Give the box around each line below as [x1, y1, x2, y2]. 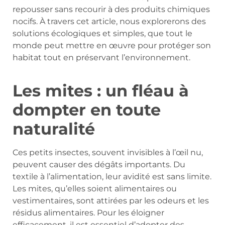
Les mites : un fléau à [13, 81, 189, 101]
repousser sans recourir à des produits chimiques [13, 5, 210, 15]
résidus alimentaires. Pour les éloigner [13, 208, 164, 218]
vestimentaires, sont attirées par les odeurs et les [13, 196, 209, 206]
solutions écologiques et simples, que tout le [13, 29, 192, 39]
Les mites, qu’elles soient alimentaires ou [13, 184, 177, 194]
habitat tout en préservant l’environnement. [13, 53, 190, 63]
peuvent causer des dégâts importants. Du [13, 160, 185, 170]
